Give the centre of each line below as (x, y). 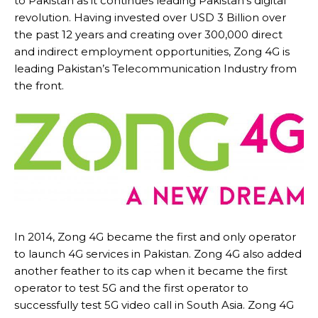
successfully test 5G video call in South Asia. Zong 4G (154, 305)
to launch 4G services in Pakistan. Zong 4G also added (158, 254)
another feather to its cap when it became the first (151, 271)
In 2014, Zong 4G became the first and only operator (155, 237)
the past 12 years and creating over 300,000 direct (148, 34)
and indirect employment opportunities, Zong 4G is (152, 51)
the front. (39, 85)
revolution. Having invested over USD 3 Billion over (150, 17)
